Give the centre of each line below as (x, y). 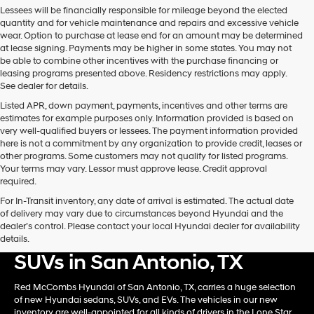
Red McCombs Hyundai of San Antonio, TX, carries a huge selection (155, 287)
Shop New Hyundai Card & (144, 239)
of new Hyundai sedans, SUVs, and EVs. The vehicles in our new (146, 300)
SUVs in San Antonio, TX (129, 262)
